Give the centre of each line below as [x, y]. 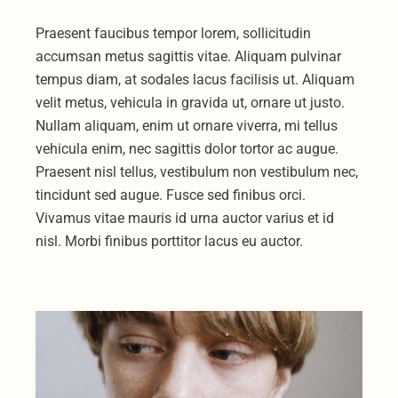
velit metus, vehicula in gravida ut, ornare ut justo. [191, 103]
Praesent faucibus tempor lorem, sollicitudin [174, 34]
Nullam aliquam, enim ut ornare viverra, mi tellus [187, 126]
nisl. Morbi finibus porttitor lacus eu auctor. [170, 242]
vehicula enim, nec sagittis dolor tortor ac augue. [187, 149]
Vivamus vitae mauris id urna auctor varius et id [185, 219]
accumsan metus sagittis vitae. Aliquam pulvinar [189, 57]
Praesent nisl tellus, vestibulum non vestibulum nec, [197, 172]
